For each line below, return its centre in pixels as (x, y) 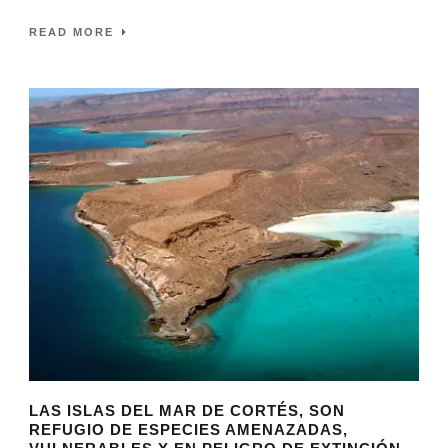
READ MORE (71, 32)
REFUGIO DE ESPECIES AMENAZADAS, (188, 429)
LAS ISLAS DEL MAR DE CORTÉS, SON (187, 410)
